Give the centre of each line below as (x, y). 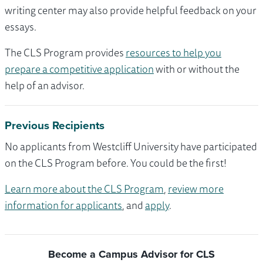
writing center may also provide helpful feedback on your (131, 10)
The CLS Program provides (65, 53)
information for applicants (63, 205)
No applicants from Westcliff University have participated (131, 146)
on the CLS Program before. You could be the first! (116, 163)
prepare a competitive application (79, 69)
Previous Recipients (55, 126)
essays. (21, 27)
